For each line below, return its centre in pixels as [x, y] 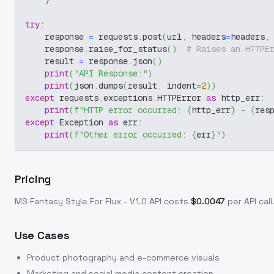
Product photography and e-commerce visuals [123, 257]
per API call [250, 201]
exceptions [128, 98]
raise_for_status [128, 49]
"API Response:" [111, 73]
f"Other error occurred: [133, 135]
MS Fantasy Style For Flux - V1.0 [81, 201]
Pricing [33, 179]
